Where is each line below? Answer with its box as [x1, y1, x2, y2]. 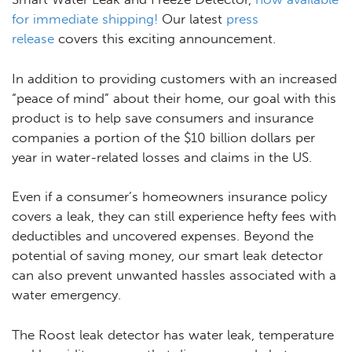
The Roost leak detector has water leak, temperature [12, 326, 334, 343]
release [12, 31, 54, 47]
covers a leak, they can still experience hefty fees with [12, 208, 336, 225]
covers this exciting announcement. [54, 31, 276, 47]
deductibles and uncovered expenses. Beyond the [12, 228, 313, 244]
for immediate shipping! [12, 11, 158, 27]
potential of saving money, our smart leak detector [12, 247, 323, 264]
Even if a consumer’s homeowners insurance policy [12, 189, 327, 205]
